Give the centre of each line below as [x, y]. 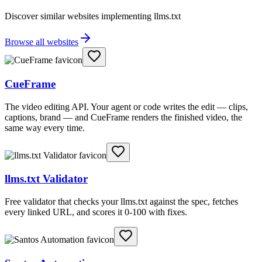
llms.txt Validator [46, 179]
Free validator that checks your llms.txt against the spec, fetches [121, 202]
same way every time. [45, 127]
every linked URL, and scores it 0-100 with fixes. [96, 212]
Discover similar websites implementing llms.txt [93, 16]
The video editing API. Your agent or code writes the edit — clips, [126, 106]
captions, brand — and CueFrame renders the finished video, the [123, 117]
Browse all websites [42, 42]
